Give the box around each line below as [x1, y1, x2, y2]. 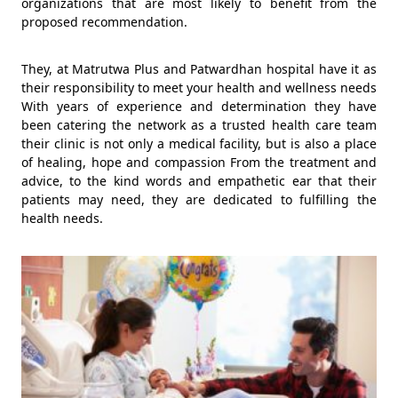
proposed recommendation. [21, 13, 187, 30]
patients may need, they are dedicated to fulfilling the [21, 191, 377, 208]
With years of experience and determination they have [21, 98, 377, 115]
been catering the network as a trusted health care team [21, 116, 377, 133]
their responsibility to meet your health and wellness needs [21, 79, 377, 96]
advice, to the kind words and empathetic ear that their [21, 172, 377, 189]
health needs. [21, 210, 103, 227]
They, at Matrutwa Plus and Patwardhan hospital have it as [21, 60, 377, 77]
